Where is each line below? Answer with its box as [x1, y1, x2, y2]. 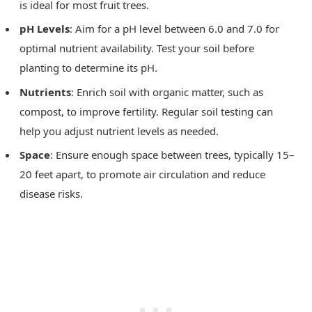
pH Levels [19, 22, 70, 36]
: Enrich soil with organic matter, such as [71, 84, 263, 99]
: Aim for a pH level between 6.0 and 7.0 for [70, 22, 279, 36]
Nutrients [19, 84, 71, 99]
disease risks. [19, 187, 83, 201]
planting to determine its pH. [19, 61, 157, 75]
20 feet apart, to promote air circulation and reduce [19, 167, 265, 182]
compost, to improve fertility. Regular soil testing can [19, 104, 273, 118]
